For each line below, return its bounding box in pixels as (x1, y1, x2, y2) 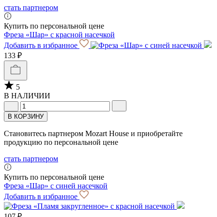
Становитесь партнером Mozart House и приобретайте (4, 129, 183, 138)
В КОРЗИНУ (8, 112, 44, 120)
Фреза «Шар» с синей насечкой (4, 181, 108, 190)
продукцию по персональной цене (4, 138, 118, 146)
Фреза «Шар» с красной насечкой (4, 30, 115, 39)
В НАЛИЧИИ (4, 91, 50, 100)
